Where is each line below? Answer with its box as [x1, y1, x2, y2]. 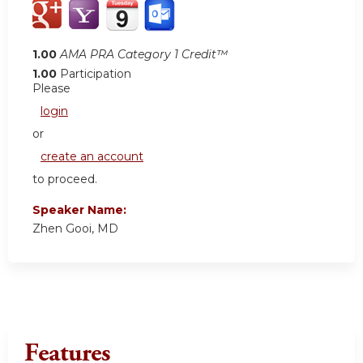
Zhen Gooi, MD [32, 221, 118, 237]
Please [32, 81, 70, 96]
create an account [41, 149, 143, 164]
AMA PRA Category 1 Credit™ [60, 47, 228, 62]
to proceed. [32, 172, 97, 187]
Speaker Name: [32, 203, 130, 218]
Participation [60, 66, 131, 82]
